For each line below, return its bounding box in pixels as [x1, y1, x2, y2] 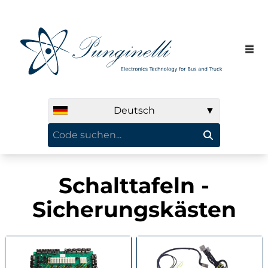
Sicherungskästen [32, 196, 236, 223]
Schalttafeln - [59, 172, 209, 199]
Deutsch [113, 104, 155, 116]
